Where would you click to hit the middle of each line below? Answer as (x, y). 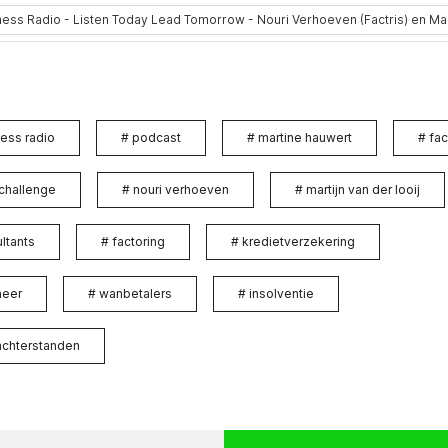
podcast (156, 137)
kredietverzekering (298, 241)
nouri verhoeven (181, 189)
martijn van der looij (363, 189)
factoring (138, 241)
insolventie (281, 293)
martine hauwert (305, 137)
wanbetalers (135, 293)
